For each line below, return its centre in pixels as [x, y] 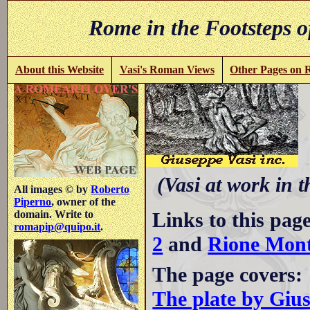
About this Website [59, 69]
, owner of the [84, 201]
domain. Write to [54, 214]
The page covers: [228, 274]
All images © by [53, 189]
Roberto [110, 189]
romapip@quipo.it [57, 226]
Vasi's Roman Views [167, 69]
